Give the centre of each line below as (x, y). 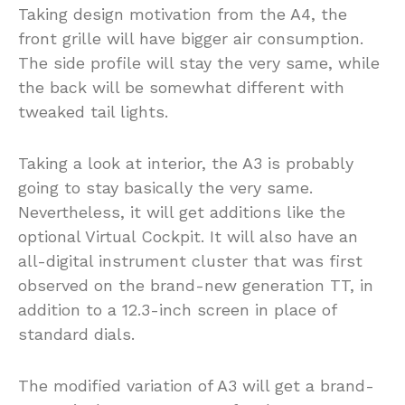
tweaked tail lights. (93, 112)
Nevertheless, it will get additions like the (182, 212)
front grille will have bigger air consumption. (191, 39)
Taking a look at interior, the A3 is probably (186, 164)
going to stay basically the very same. (165, 188)
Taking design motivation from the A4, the (183, 14)
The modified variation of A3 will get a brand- (196, 386)
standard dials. (76, 334)
